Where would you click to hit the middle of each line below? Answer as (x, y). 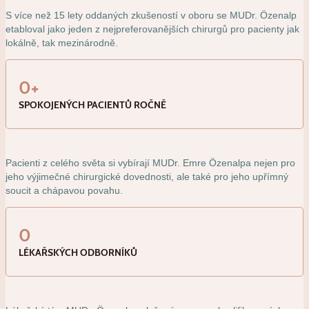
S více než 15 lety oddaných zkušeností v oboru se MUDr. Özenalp (151, 16)
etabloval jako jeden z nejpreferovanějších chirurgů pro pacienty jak (152, 29)
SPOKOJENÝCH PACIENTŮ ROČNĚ (93, 104)
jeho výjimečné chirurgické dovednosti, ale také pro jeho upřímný (147, 177)
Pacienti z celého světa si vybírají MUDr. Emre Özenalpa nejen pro (150, 163)
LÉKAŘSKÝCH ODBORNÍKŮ (78, 252)
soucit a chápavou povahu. (64, 191)
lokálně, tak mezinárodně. (62, 43)
